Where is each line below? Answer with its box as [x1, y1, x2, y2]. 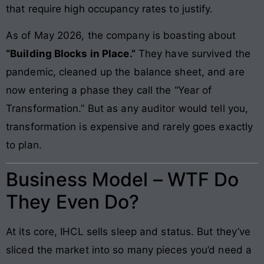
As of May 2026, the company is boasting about [6, 29, 236, 42]
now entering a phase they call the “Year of [6, 84, 212, 97]
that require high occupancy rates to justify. [6, 2, 213, 15]
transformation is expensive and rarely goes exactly [6, 121, 253, 133]
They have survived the [135, 48, 251, 60]
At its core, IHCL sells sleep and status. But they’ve [6, 226, 251, 238]
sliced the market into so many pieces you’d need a [6, 244, 252, 256]
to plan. [6, 139, 42, 151]
